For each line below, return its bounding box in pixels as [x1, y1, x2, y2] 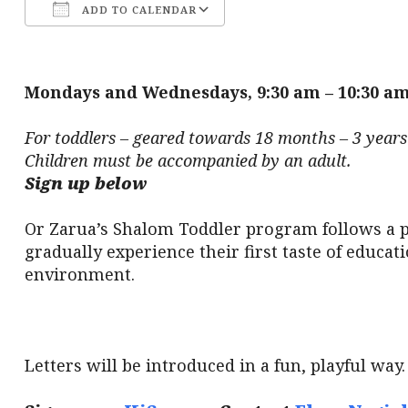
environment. [24, 263, 135, 285]
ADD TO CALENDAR [77, 3, 197, 16]
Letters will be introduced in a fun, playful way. [24, 354, 405, 376]
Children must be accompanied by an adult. [24, 149, 352, 171]
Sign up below [24, 172, 151, 194]
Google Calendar [239, 34, 344, 51]
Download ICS [56, 34, 144, 51]
